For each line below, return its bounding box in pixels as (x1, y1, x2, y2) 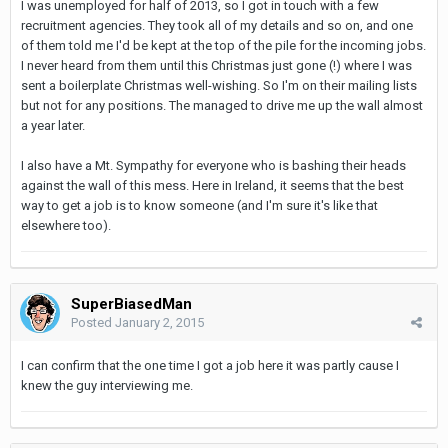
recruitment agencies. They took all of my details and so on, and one (21, 17, 413, 33)
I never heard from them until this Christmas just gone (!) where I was (21, 57, 412, 73)
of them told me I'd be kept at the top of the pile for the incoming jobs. (21, 37, 426, 53)
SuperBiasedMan (71, 294, 192, 313)
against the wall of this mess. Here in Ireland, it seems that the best (21, 177, 404, 193)
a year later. (21, 117, 85, 133)
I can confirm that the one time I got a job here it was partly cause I (21, 357, 399, 373)
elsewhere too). (21, 217, 111, 233)
